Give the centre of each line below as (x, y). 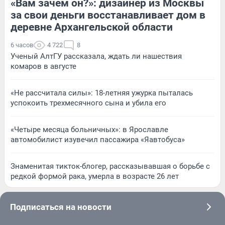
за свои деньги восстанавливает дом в (108, 15)
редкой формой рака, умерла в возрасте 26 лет (95, 177)
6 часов (22, 45)
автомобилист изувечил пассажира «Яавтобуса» (98, 140)
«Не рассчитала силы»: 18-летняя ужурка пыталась (102, 93)
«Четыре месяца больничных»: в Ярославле (89, 130)
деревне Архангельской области (92, 27)
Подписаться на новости (61, 207)
